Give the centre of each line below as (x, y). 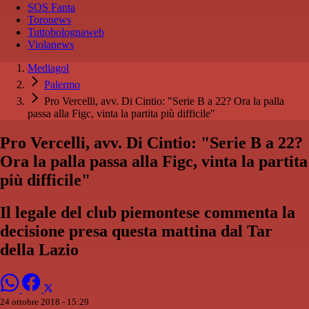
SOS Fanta (51, 8)
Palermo (62, 85)
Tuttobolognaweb (66, 32)
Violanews (51, 45)
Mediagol (48, 68)
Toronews (49, 20)
